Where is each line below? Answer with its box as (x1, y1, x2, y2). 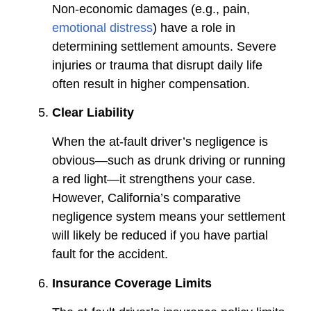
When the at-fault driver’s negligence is (52, 135, 268, 149)
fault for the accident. (52, 247, 168, 262)
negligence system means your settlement (52, 210, 285, 224)
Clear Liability (52, 106, 134, 120)
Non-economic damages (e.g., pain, (52, 1, 250, 16)
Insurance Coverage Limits (52, 276, 212, 290)
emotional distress (52, 20, 153, 35)
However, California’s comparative (52, 191, 241, 205)
